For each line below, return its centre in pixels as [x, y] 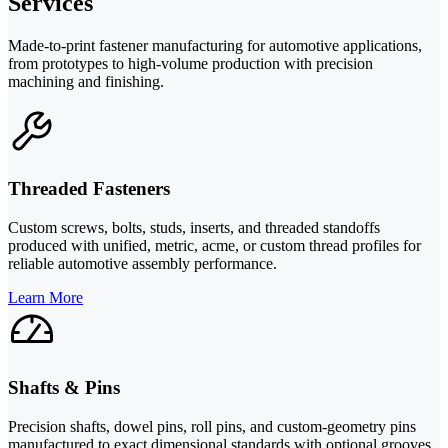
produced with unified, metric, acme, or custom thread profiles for [214, 245]
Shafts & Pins [64, 388]
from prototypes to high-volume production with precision [190, 64]
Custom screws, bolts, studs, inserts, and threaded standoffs [194, 227]
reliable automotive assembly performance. [142, 263]
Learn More [45, 297]
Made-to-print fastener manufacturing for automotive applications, [215, 46]
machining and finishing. [86, 82]
